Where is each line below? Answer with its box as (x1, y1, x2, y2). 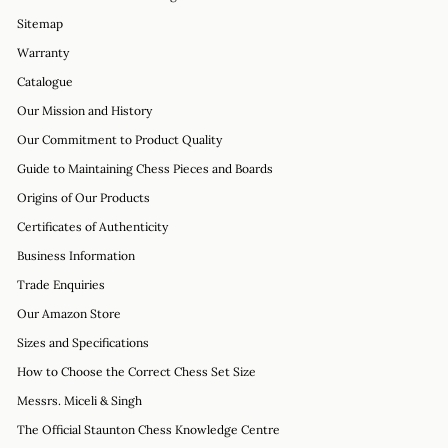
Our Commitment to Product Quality (17, 132, 222, 148)
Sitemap (17, 16, 63, 32)
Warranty (17, 45, 69, 61)
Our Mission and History (17, 103, 152, 119)
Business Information (17, 248, 135, 264)
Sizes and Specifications (17, 335, 149, 351)
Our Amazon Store (17, 306, 121, 322)
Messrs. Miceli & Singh (17, 393, 142, 409)
